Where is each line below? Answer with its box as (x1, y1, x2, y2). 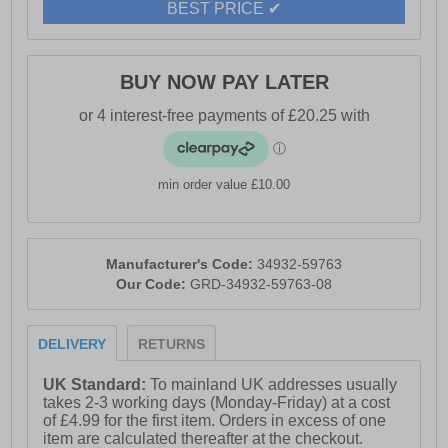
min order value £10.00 (158, 177, 290, 193)
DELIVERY (38, 336, 107, 353)
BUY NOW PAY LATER (119, 71, 329, 94)
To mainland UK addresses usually (150, 376, 398, 394)
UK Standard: (43, 376, 151, 394)
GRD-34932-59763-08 (190, 276, 332, 293)
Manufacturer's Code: (106, 256, 257, 273)
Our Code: (116, 276, 190, 293)
